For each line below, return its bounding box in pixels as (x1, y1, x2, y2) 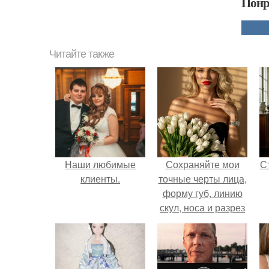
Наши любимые (65, 157, 136, 171)
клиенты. (80, 172, 120, 186)
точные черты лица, (158, 172, 247, 186)
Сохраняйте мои (165, 157, 240, 171)
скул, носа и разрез (160, 201, 245, 214)
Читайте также (49, 48, 114, 60)
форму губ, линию (162, 186, 243, 200)
